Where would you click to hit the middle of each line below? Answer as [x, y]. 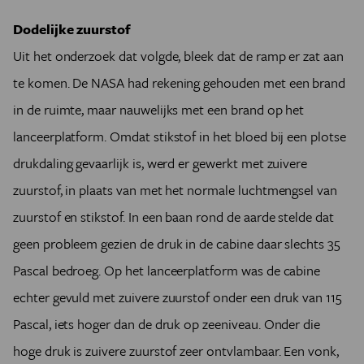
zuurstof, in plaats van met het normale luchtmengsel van [175, 190]
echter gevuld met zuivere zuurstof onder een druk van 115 [178, 297]
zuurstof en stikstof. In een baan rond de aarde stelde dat [173, 217]
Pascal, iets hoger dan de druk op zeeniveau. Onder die [167, 324]
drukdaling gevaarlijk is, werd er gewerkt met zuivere [160, 163]
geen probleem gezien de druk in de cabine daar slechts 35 [177, 243]
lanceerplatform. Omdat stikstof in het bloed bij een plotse [180, 136]
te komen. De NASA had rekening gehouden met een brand [180, 82]
